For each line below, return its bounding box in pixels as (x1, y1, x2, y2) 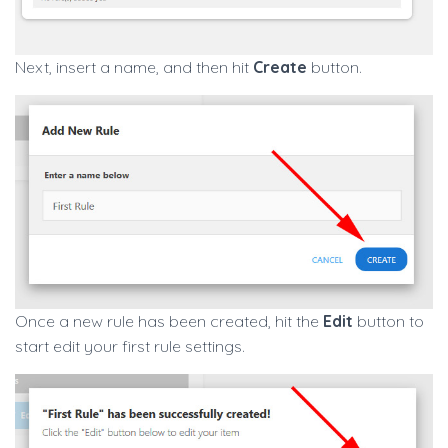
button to (353, 311, 424, 332)
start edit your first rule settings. (15, 336, 245, 357)
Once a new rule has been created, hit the (15, 311, 323, 332)
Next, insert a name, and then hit (15, 57, 253, 78)
